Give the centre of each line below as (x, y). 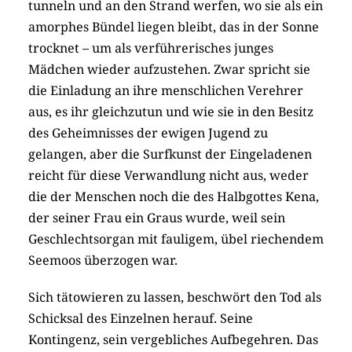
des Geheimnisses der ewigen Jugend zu (148, 133)
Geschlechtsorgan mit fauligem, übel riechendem (176, 239)
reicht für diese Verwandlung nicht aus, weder (169, 176)
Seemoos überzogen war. (103, 260)
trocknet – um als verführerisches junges (151, 48)
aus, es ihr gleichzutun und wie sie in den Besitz (171, 112)
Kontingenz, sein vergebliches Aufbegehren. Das (173, 340)
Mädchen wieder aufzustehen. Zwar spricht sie (169, 70)
